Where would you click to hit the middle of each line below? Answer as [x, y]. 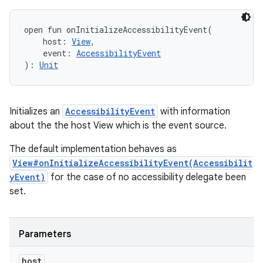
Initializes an [36, 112]
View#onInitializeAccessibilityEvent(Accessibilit [132, 163]
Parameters [45, 234]
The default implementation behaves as [93, 149]
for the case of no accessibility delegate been [147, 177]
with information [194, 112]
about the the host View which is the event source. [118, 126]
